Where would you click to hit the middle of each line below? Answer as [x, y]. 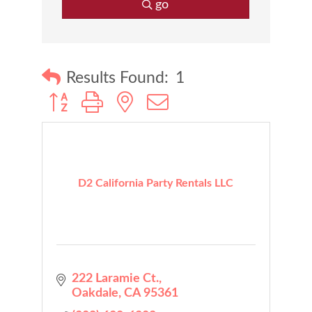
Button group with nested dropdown [142, 100]
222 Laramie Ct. [116, 279]
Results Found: [117, 78]
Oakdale [95, 293]
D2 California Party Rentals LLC [156, 183]
